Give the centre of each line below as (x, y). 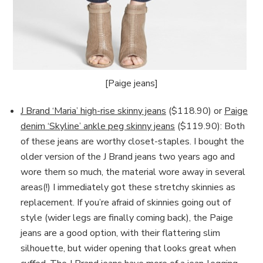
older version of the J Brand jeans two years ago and (128, 156)
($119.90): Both (210, 126)
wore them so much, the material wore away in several (133, 172)
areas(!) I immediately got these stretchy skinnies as (128, 187)
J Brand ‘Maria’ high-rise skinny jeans (93, 111)
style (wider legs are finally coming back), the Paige (127, 218)
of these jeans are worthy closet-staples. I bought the (132, 141)
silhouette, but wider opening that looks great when (128, 248)
